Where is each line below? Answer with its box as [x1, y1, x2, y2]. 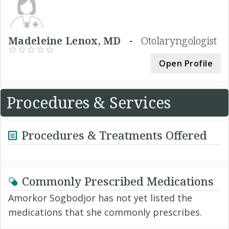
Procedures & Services [7, 91, 171, 113]
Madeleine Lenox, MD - [8, 33, 141, 48]
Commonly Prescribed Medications [22, 173, 214, 189]
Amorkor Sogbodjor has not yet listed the [8, 191, 192, 204]
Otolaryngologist [141, 33, 217, 48]
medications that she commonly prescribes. [8, 205, 202, 218]
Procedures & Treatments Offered [21, 127, 207, 143]
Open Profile [159, 57, 213, 69]
